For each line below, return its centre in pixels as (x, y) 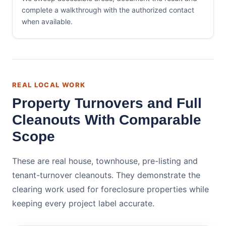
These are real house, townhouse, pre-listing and (105, 161)
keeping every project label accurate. (83, 203)
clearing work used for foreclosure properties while (110, 189)
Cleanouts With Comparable (107, 120)
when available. (47, 21)
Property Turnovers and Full (107, 103)
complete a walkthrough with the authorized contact (108, 10)
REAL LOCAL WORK (49, 85)
